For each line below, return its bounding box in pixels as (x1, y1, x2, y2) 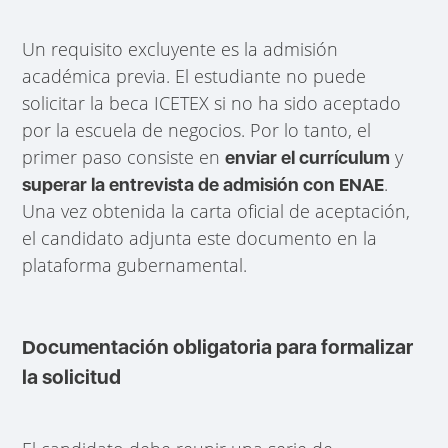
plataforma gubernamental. (22, 252, 248, 277)
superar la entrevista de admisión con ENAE (22, 173, 385, 195)
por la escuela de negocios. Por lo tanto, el (22, 117, 372, 142)
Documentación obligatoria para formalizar (22, 335, 414, 360)
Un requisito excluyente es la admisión (22, 36, 339, 61)
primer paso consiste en (22, 144, 226, 169)
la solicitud (22, 365, 122, 390)
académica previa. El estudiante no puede (22, 63, 367, 88)
